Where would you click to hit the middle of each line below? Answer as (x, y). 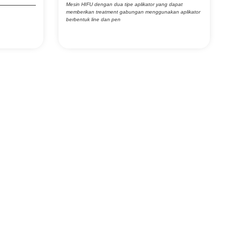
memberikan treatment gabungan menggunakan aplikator (133, 12)
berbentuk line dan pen (93, 19)
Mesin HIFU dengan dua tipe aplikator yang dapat (124, 4)
